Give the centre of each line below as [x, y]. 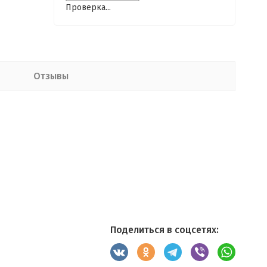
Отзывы [51, 76]
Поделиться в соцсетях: [164, 230]
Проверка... [88, 7]
